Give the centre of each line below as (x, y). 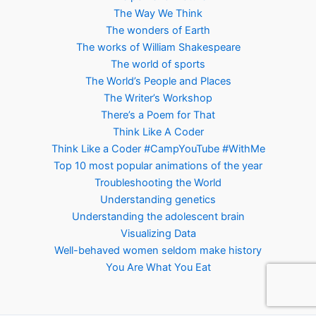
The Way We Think (158, 13)
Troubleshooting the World (158, 182)
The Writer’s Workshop (158, 98)
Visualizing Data (158, 233)
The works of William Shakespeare (158, 47)
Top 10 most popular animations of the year (158, 165)
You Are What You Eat (158, 267)
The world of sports (158, 64)
